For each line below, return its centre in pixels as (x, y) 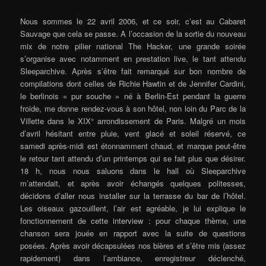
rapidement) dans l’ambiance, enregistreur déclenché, (133, 258)
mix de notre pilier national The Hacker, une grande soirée (133, 46)
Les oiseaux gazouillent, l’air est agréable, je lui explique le (133, 208)
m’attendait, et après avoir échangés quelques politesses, (133, 183)
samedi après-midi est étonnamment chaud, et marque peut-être (133, 145)
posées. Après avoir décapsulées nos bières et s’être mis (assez (133, 245)
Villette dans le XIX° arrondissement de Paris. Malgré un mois (133, 121)
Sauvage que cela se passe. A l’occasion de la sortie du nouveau (133, 33)
